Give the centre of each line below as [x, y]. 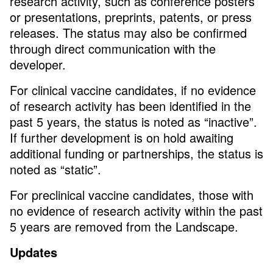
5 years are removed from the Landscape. [126, 227]
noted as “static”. [57, 169]
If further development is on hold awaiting [122, 138]
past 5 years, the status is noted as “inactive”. [133, 122]
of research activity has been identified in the [130, 106]
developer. [40, 65]
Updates [34, 252]
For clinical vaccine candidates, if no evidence [133, 90]
